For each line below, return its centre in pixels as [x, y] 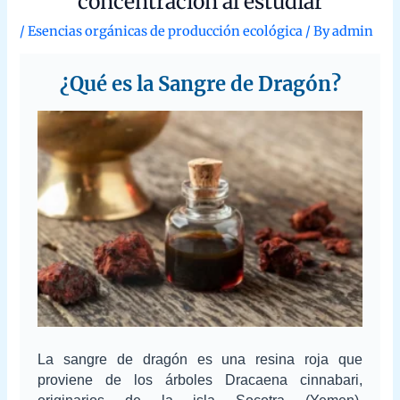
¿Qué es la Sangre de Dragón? [200, 84]
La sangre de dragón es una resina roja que [200, 360]
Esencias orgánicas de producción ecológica [150, 31]
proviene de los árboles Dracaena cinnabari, [200, 380]
